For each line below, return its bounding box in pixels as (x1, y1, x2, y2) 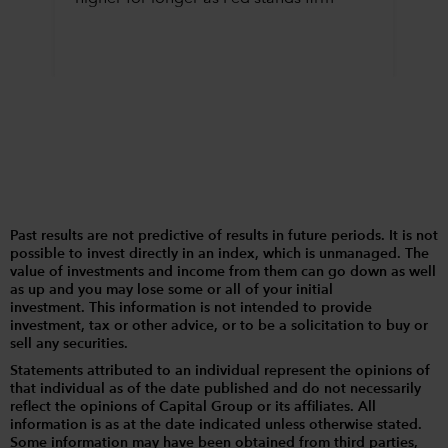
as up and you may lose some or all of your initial (10, 283, 333, 297)
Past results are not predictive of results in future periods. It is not (10, 229, 438, 243)
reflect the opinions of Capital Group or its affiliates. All (10, 400, 376, 415)
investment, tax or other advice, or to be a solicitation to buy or (10, 319, 428, 333)
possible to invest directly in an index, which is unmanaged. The (10, 247, 429, 261)
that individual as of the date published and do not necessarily (10, 382, 421, 397)
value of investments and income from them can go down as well (10, 265, 436, 279)
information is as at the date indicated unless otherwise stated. (10, 418, 422, 433)
